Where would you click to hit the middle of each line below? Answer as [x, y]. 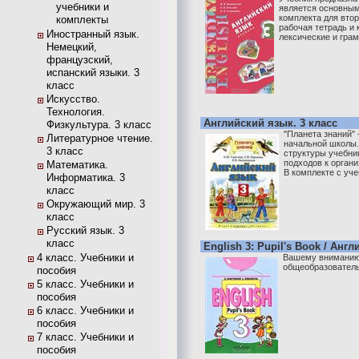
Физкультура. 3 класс [99, 125]
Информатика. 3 [86, 177]
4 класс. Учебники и [85, 258]
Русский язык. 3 [85, 230]
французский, [80, 60]
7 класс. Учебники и [85, 337]
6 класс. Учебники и [85, 311]
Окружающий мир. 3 [96, 204]
